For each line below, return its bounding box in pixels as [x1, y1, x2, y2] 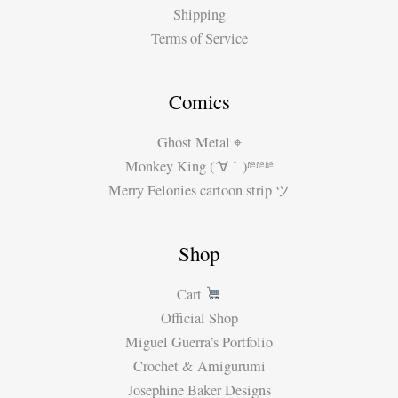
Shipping [172, 4, 226, 24]
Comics [168, 87, 230, 115]
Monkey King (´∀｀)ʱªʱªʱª [124, 155, 274, 176]
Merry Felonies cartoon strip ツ [108, 179, 290, 200]
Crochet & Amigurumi [132, 355, 266, 376]
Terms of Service [150, 28, 248, 48]
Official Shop [160, 307, 238, 328]
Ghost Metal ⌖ [156, 131, 242, 152]
